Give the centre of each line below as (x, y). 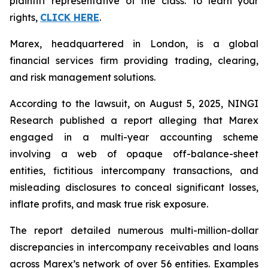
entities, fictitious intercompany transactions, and (134, 170)
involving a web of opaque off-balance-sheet (134, 154)
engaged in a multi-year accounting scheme (134, 137)
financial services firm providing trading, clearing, (134, 60)
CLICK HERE (70, 17)
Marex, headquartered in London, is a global (134, 44)
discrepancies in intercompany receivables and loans (134, 247)
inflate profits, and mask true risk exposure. (109, 204)
